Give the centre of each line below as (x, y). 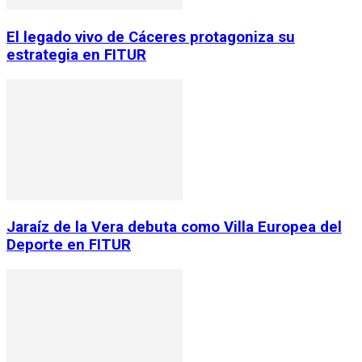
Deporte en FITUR (69, 245)
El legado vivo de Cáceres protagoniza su (151, 37)
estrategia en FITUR (76, 55)
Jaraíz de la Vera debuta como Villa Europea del (174, 227)
